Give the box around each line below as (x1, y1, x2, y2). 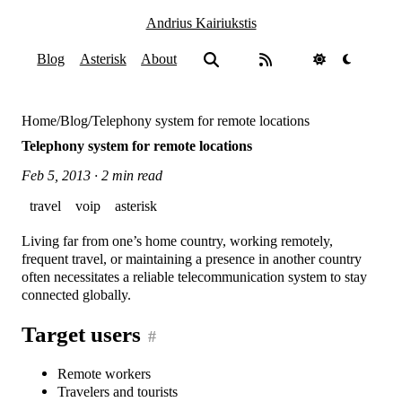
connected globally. (22, 285, 132, 303)
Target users (22, 321, 142, 346)
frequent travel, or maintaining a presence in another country (22, 249, 363, 267)
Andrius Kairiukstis (145, 14, 257, 32)
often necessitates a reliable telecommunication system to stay (22, 267, 368, 285)
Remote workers (57, 365, 152, 383)
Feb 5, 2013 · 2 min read (22, 166, 163, 184)
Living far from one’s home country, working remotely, (22, 232, 334, 249)
